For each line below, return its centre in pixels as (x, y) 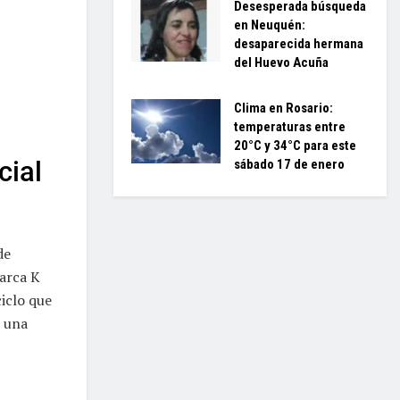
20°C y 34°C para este (295, 146)
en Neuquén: (270, 25)
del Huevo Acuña (281, 62)
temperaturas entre (290, 127)
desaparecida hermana (299, 44)
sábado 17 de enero (289, 164)
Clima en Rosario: (283, 108)
